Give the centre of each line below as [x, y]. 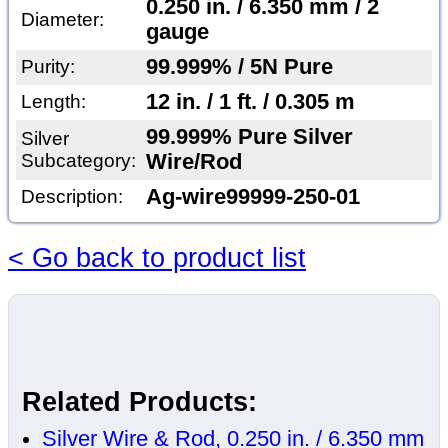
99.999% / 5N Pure [239, 67]
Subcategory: [78, 161]
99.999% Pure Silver [249, 137]
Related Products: [140, 402]
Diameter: [62, 20]
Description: [71, 197]
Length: [53, 102]
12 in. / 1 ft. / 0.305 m [250, 102]
